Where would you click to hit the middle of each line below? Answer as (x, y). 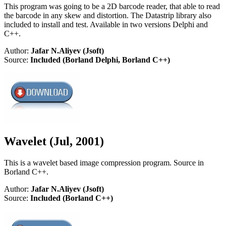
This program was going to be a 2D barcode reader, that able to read (112, 6)
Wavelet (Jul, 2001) (54, 142)
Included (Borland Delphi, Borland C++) (100, 60)
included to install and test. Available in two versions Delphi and (106, 24)
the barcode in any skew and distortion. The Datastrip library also (108, 15)
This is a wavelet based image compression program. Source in (104, 163)
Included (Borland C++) (72, 198)
